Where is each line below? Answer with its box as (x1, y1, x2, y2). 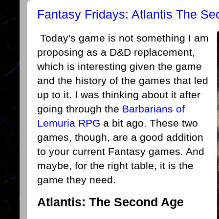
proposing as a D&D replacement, (37, 46, 195, 58)
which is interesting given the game (37, 61, 202, 72)
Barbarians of (122, 103, 185, 114)
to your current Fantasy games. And (37, 146, 204, 157)
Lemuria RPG (37, 117, 100, 129)
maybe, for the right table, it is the (37, 160, 194, 171)
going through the (37, 103, 122, 114)
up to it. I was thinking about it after (37, 89, 200, 100)
